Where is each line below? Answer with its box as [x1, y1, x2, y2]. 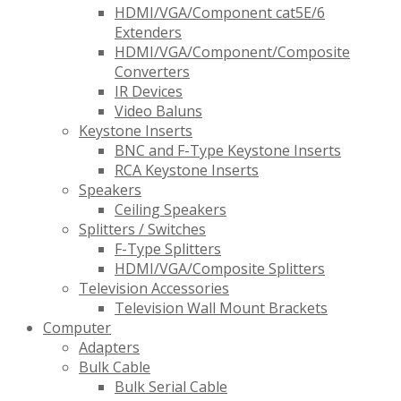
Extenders [115, 22, 182, 43]
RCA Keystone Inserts [115, 160, 259, 181]
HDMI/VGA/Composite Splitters [115, 259, 325, 279]
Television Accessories [79, 278, 229, 299]
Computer [43, 318, 111, 338]
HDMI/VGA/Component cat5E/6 [115, 3, 325, 23]
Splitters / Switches [79, 219, 206, 240]
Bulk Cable [79, 357, 150, 378]
